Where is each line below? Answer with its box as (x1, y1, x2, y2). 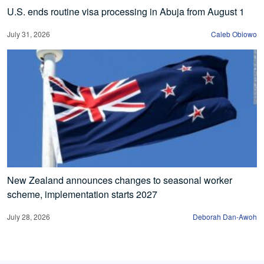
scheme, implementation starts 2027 (7, 187, 157, 202)
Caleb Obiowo (211, 29, 257, 39)
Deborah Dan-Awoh (193, 212, 257, 222)
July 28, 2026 (7, 212, 50, 222)
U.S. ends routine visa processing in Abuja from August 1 (7, 5, 245, 19)
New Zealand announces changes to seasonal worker (7, 173, 232, 187)
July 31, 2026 (7, 29, 50, 39)
